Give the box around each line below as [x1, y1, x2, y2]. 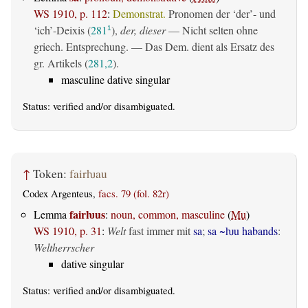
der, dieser [120, 22, 166, 37]
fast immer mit [126, 223, 193, 239]
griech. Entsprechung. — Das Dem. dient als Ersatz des [34, 38, 274, 54]
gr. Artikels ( [34, 55, 88, 70]
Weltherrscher [34, 240, 94, 255]
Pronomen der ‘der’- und [166, 5, 276, 21]
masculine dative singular [61, 71, 170, 87]
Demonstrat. [113, 5, 166, 21]
